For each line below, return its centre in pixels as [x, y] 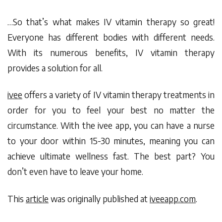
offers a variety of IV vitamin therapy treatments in [120, 95]
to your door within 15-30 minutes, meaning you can [111, 141]
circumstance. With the [53, 126]
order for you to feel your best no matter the [111, 110]
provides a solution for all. [56, 68]
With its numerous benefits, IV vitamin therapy [111, 52]
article [37, 199]
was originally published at [99, 199]
